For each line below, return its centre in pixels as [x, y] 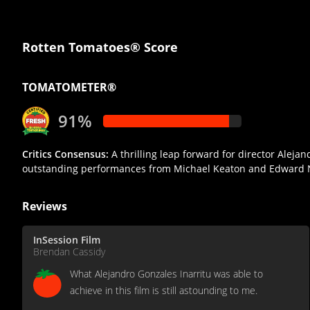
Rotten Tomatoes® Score [100, 47]
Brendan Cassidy [69, 252]
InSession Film [67, 240]
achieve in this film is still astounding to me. [164, 291]
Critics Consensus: [65, 154]
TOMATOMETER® [69, 88]
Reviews [45, 207]
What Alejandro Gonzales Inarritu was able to [166, 274]
